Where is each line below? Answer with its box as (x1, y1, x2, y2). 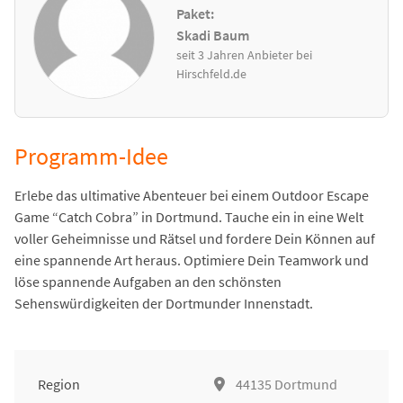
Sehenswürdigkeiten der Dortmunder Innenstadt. (14, 294, 313, 313)
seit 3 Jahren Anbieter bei (176, 46, 313, 63)
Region (38, 375, 80, 394)
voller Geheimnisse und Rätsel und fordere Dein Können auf (14, 229, 375, 248)
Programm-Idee (14, 142, 168, 172)
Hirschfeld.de (176, 65, 247, 82)
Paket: (176, 4, 215, 22)
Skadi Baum (176, 25, 250, 44)
